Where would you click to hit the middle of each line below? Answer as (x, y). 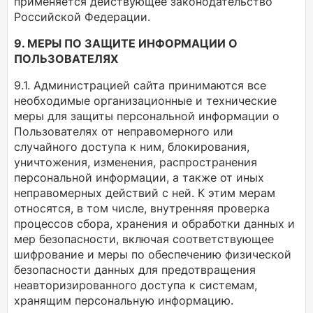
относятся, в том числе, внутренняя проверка (142, 208)
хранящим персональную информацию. (124, 300)
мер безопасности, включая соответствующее (144, 239)
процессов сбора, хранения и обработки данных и (154, 224)
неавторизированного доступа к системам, (136, 285)
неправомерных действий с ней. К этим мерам (145, 193)
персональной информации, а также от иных (139, 177)
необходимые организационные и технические (145, 101)
